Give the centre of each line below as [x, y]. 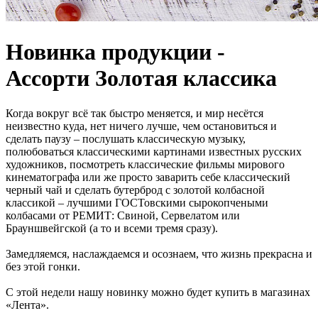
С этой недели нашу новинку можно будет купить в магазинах [158, 292]
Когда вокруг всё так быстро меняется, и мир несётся [135, 113]
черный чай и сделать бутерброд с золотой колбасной [135, 190]
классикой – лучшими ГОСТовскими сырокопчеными [137, 202]
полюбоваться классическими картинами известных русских [154, 151]
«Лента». [27, 305]
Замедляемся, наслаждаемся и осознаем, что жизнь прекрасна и [159, 253]
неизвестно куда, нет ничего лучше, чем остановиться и [141, 126]
